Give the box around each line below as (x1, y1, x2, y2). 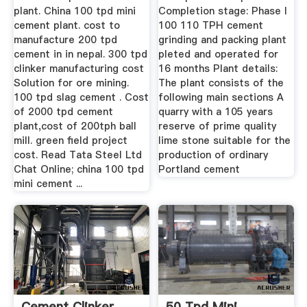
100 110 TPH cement (158, 19, 264, 33)
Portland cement (158, 162, 241, 177)
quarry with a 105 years (158, 105, 273, 119)
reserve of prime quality (158, 119, 277, 134)
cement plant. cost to (13, 19, 120, 33)
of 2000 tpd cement (13, 105, 113, 119)
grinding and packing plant (158, 33, 287, 47)
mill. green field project (13, 134, 127, 148)
